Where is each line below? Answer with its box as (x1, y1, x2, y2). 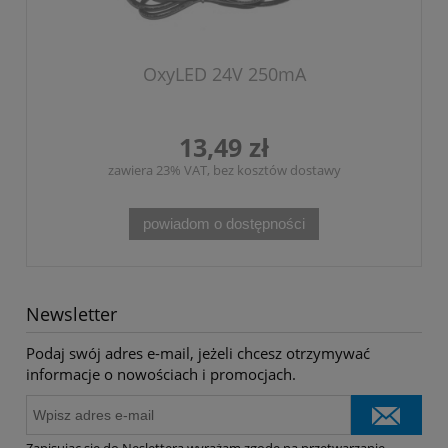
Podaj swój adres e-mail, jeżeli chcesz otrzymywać (26, 342, 370, 363)
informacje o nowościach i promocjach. (26, 363, 296, 384)
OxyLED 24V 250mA (142, 61, 306, 86)
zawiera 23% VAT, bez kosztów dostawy (107, 160, 341, 179)
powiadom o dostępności (143, 214, 305, 232)
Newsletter (26, 301, 117, 326)
